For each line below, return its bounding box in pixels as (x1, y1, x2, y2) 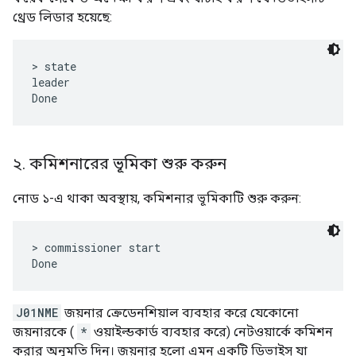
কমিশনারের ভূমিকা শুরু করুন (25, 153, 226, 173)
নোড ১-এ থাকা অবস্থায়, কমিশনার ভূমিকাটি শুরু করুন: (13, 190, 301, 206)
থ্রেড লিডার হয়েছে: (13, 9, 112, 25)
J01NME (16, 304, 58, 320)
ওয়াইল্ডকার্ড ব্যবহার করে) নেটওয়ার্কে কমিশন (91, 323, 333, 339)
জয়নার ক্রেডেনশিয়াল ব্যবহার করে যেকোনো (61, 304, 299, 320)
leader (32, 74, 70, 90)
